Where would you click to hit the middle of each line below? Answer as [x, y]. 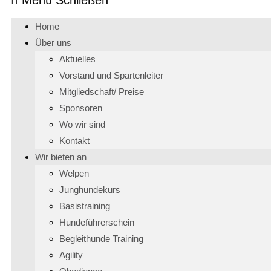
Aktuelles [77, 59]
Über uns [53, 42]
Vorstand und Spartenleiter [111, 75]
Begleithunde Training [101, 238]
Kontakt [74, 140]
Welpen [74, 173]
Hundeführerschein [97, 222]
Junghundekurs [90, 189]
